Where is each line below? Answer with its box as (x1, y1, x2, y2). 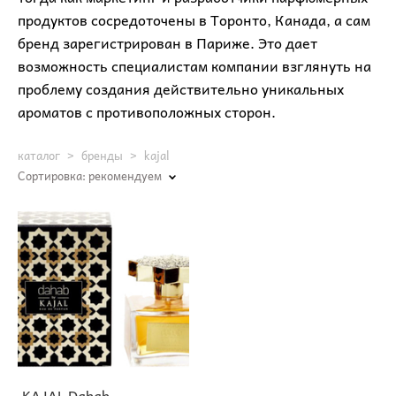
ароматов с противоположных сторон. (18, 99, 276, 123)
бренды (81, 145, 123, 164)
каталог (18, 145, 60, 164)
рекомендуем (88, 165, 162, 185)
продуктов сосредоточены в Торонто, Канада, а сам (18, 7, 370, 31)
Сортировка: (18, 165, 86, 185)
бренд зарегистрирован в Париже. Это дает (18, 30, 317, 54)
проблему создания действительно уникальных (18, 76, 344, 100)
